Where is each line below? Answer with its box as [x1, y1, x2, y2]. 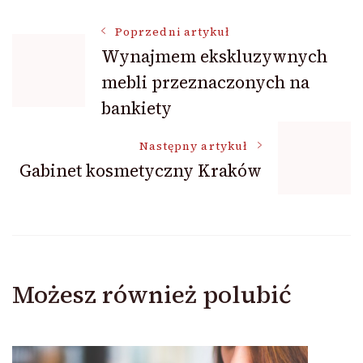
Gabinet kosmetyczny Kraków [19, 158, 262, 182]
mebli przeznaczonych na [101, 70, 310, 94]
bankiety [101, 96, 172, 120]
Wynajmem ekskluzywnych [101, 45, 327, 68]
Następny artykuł [139, 138, 248, 154]
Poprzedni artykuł [115, 24, 231, 40]
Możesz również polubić [12, 278, 292, 311]
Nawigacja [11, 21, 171, 65]
